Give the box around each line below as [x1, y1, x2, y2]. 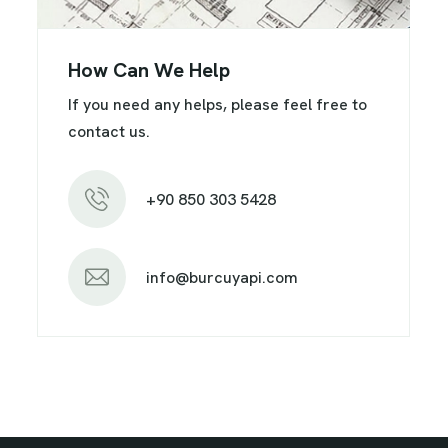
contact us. [68, 121, 150, 143]
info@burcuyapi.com [146, 266, 298, 288]
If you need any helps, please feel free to [68, 94, 367, 116]
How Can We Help [68, 57, 230, 84]
